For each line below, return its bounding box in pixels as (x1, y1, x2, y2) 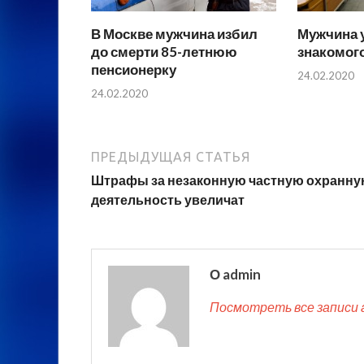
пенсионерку (91, 61, 176, 79)
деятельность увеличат (91, 191, 245, 207)
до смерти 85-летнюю (91, 43, 237, 61)
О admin (210, 265, 261, 283)
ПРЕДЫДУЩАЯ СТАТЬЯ (91, 149, 250, 164)
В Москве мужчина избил (91, 25, 258, 43)
